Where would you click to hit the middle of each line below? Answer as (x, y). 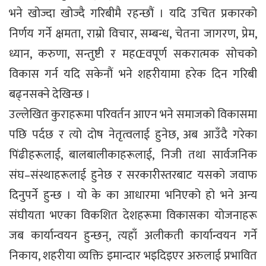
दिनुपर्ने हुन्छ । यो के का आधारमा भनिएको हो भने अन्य (133, 195)
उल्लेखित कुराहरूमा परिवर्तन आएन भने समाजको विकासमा (133, 114)
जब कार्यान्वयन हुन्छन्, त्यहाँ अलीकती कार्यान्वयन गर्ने (133, 235)
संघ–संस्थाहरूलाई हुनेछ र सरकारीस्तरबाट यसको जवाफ (133, 175)
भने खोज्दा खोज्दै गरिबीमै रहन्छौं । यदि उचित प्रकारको (133, 13)
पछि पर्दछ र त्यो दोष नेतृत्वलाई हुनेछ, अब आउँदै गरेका (133, 134)
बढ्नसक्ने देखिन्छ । (50, 94)
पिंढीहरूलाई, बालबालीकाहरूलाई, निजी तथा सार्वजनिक (133, 155)
